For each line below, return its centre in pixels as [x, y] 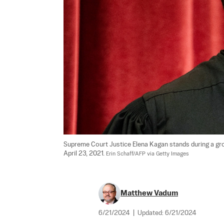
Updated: [151, 213]
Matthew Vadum [149, 193]
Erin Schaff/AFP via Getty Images [147, 154]
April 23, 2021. [85, 153]
